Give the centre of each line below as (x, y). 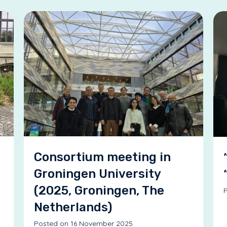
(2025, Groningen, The (99, 191)
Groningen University (98, 174)
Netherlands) (73, 207)
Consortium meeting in (103, 157)
